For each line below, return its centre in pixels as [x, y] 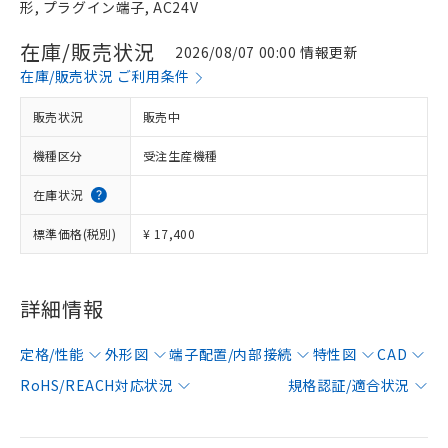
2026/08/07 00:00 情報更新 [267, 51]
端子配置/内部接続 [230, 354]
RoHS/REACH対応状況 [97, 385]
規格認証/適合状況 [348, 385]
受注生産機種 [180, 155]
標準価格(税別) [75, 233]
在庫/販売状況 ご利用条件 [105, 76]
